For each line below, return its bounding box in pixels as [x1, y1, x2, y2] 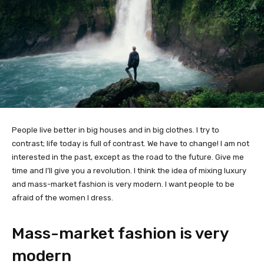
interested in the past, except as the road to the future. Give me [12, 152, 244, 161]
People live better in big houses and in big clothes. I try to [12, 125, 219, 134]
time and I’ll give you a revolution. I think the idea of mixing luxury [12, 166, 246, 175]
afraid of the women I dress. [12, 193, 113, 202]
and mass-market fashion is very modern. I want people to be [12, 179, 235, 189]
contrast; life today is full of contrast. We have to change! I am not [12, 138, 249, 148]
